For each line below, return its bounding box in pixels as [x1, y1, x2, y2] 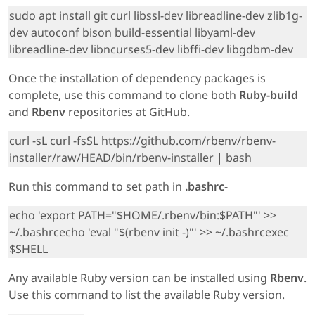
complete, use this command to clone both [8, 86, 239, 103]
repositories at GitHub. [68, 103, 190, 120]
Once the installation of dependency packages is [8, 70, 266, 86]
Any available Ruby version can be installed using [8, 269, 270, 285]
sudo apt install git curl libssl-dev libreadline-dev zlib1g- [9, 7, 302, 23]
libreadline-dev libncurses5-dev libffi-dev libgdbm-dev [9, 41, 293, 57]
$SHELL [9, 240, 48, 257]
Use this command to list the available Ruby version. [8, 286, 285, 302]
